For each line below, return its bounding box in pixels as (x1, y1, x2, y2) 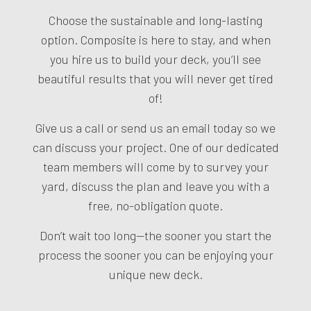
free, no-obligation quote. (88, 197, 223, 213)
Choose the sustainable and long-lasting (49, 12, 262, 28)
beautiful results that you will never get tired (37, 70, 274, 86)
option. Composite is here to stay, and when (40, 31, 271, 47)
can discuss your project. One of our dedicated (32, 139, 279, 155)
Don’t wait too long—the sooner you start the (40, 227, 271, 243)
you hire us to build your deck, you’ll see (50, 51, 261, 67)
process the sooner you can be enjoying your (37, 246, 274, 262)
